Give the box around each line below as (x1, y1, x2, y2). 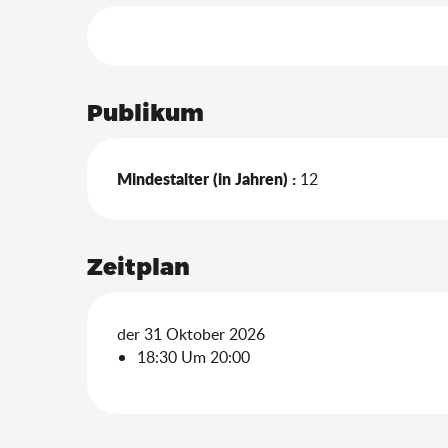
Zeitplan (87, 252, 191, 279)
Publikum (87, 98, 205, 125)
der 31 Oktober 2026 (117, 323, 266, 345)
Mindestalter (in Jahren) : (117, 167, 297, 190)
